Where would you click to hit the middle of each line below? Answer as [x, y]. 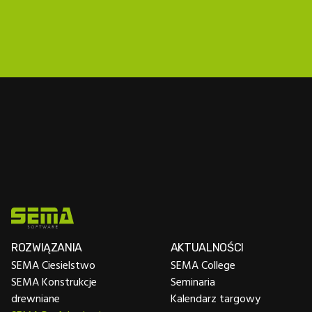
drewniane [36, 298]
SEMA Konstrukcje [54, 281]
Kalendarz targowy [215, 298]
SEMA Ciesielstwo [53, 264]
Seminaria [193, 281]
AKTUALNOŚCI [207, 247]
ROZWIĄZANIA [47, 247]
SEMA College [203, 264]
